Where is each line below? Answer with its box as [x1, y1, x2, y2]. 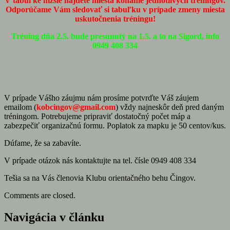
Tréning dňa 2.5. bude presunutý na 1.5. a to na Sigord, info [11, 31, 219, 41]
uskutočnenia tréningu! [74, 14, 156, 23]
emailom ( [4, 102, 36, 111]
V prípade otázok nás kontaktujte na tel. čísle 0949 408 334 [4, 156, 196, 165]
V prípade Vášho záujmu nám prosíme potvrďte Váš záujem [4, 93, 199, 102]
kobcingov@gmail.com [36, 102, 116, 111]
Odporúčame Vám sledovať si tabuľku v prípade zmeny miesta [5, 5, 225, 14]
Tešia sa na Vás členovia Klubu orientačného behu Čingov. [4, 173, 196, 182]
